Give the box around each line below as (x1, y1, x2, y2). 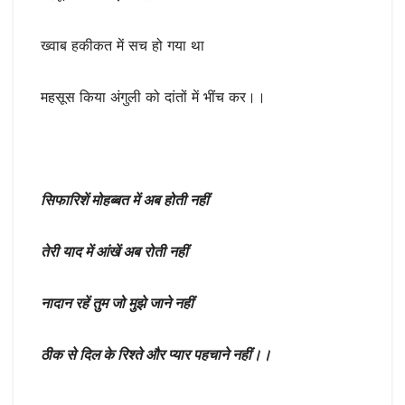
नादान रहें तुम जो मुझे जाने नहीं (41, 293, 193, 312)
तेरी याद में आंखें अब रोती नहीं (41, 241, 188, 260)
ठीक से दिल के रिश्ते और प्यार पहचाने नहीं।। (41, 344, 271, 363)
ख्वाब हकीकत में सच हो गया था (41, 35, 204, 54)
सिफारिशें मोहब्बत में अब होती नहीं (41, 190, 209, 209)
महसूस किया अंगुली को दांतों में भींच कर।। (41, 87, 266, 106)
